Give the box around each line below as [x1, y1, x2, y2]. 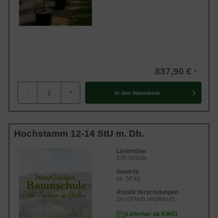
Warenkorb [132, 90, 160, 96]
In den [114, 90, 131, 96]
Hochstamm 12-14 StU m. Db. [14, 128, 144, 139]
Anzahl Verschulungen [116, 189, 178, 196]
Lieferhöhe [116, 148, 146, 155]
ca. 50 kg [116, 175, 140, 182]
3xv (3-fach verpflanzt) [116, 196, 175, 202]
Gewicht [116, 168, 139, 175]
